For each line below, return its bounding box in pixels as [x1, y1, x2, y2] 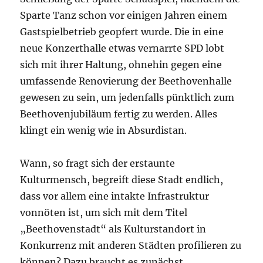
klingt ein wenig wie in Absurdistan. [20, 124, 187, 137]
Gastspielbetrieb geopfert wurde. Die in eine [20, 26, 224, 38]
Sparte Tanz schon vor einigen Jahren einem [20, 9, 228, 22]
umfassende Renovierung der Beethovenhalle [20, 75, 232, 87]
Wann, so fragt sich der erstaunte [20, 157, 176, 170]
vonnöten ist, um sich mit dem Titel [20, 207, 188, 219]
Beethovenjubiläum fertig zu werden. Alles [20, 108, 218, 120]
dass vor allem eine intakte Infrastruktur [20, 190, 210, 203]
